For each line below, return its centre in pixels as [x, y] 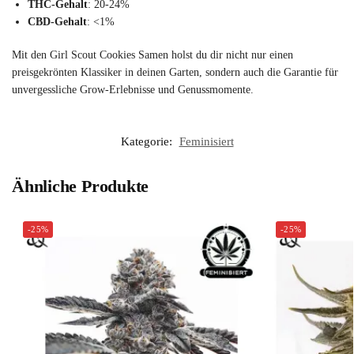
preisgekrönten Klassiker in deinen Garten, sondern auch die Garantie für [175, 72]
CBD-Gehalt [57, 22]
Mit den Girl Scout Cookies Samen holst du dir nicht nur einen [153, 55]
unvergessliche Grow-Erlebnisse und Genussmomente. [133, 89]
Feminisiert [206, 142]
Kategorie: [148, 142]
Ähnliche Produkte [81, 186]
